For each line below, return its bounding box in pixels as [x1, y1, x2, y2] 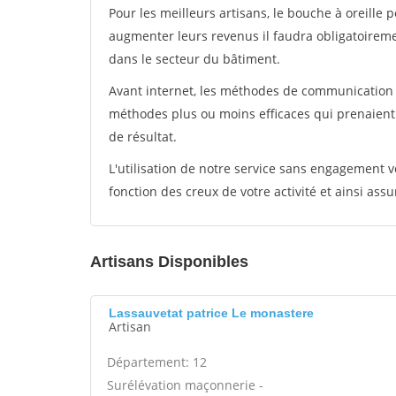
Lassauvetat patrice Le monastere [109, 306, 314, 320]
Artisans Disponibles [90, 253, 248, 270]
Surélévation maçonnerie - [107, 377, 263, 393]
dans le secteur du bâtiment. [109, 50, 280, 67]
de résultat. [109, 128, 177, 145]
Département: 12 [107, 354, 207, 370]
